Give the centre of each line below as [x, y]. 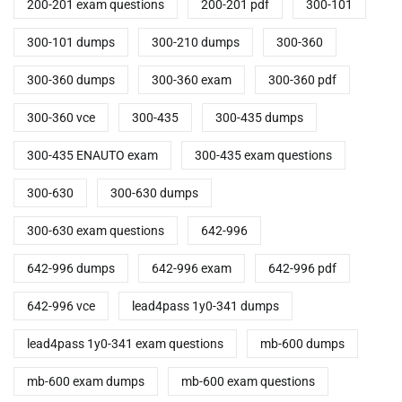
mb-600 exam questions [248, 382]
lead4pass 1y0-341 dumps [205, 306]
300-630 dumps [154, 193]
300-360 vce [61, 118]
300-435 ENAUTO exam [92, 156]
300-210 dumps [196, 43]
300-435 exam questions [263, 156]
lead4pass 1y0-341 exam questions [125, 344]
